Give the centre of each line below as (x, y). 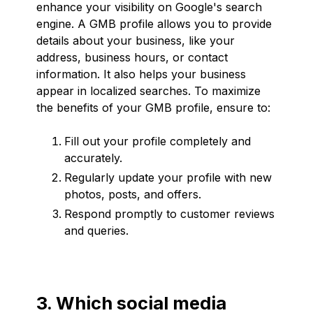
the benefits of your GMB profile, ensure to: (153, 107)
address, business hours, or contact (132, 57)
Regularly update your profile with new (168, 177)
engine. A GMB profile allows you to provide (154, 23)
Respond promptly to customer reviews (169, 213)
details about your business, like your (136, 40)
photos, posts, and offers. (133, 194)
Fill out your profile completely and (158, 141)
